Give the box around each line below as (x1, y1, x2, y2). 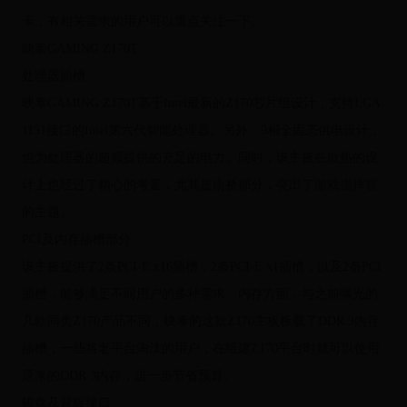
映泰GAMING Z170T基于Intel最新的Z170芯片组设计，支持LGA (21, 96, 380, 111)
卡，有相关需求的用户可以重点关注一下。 (21, 15, 263, 29)
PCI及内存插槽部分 (21, 233, 131, 247)
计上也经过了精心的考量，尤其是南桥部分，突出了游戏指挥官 (21, 178, 378, 193)
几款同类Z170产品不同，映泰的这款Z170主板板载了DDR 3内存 (21, 314, 380, 329)
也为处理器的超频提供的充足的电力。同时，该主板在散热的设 (21, 151, 378, 165)
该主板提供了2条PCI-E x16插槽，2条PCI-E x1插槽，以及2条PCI (21, 260, 382, 274)
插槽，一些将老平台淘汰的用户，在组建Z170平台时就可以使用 (21, 342, 380, 356)
